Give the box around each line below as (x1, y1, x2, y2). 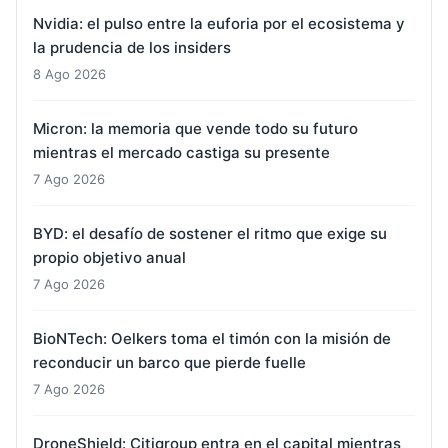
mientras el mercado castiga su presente (33, 142, 330, 162)
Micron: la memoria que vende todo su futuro (33, 118, 358, 138)
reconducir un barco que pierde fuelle (33, 352, 306, 372)
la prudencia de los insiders (33, 37, 231, 57)
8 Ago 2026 (33, 65, 106, 82)
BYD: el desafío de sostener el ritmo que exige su (33, 223, 387, 243)
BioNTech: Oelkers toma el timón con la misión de (33, 328, 391, 348)
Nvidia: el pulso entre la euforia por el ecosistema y (33, 13, 405, 33)
